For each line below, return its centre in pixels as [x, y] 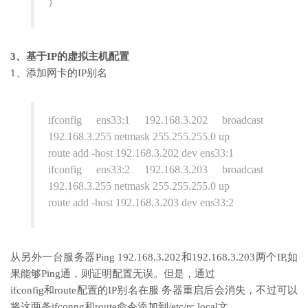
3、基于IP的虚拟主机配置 [70, 57]
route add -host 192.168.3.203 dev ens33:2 [141, 203]
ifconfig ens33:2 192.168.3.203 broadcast [156, 170]
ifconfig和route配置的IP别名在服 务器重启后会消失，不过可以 [154, 290]
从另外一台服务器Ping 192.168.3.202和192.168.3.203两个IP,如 [154, 257]
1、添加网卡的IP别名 [59, 73]
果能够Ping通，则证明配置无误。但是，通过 [113, 274]
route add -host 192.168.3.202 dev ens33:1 [141, 153]
